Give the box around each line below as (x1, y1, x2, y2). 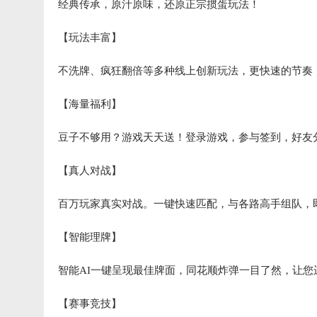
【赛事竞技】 (58, 298, 122, 310)
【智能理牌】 (58, 231, 122, 243)
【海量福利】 (58, 98, 122, 110)
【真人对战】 (58, 165, 122, 177)
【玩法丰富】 (58, 32, 122, 44)
